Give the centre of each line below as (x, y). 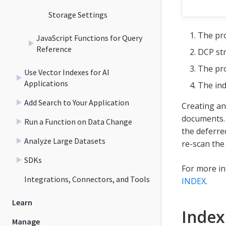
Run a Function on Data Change (78, 121)
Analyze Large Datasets (65, 140)
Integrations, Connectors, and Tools (87, 179)
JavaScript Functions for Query (89, 38)
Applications (46, 83)
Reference (54, 49)
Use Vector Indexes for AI (67, 72)
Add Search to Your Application (77, 102)
